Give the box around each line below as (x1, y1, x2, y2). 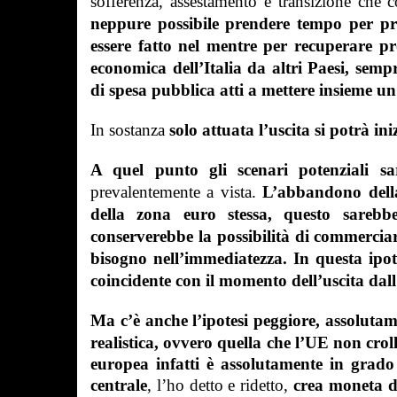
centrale (90, 376, 147, 394)
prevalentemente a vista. (90, 183, 263, 201)
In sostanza (90, 121, 169, 139)
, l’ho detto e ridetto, (147, 376, 293, 394)
